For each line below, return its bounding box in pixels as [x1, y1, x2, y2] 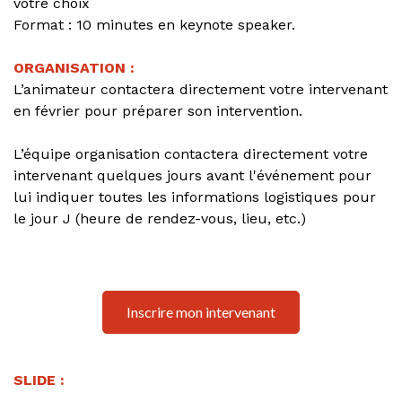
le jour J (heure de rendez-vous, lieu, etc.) [13, 209, 306, 227]
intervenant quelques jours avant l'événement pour [13, 166, 371, 184]
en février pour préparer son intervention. [13, 101, 302, 119]
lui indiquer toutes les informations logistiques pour [13, 188, 376, 205]
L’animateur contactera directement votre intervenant [13, 80, 388, 98]
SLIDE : [13, 371, 65, 389]
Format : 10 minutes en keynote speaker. [13, 15, 295, 33]
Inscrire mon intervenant [127, 303, 275, 321]
